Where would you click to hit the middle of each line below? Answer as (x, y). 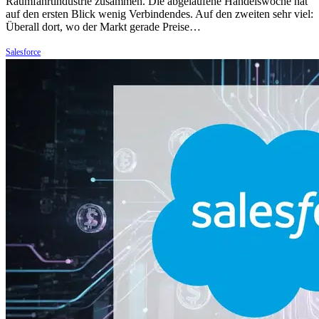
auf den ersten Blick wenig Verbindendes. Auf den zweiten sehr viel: (159, 14)
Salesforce (23, 52)
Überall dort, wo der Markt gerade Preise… (103, 27)
